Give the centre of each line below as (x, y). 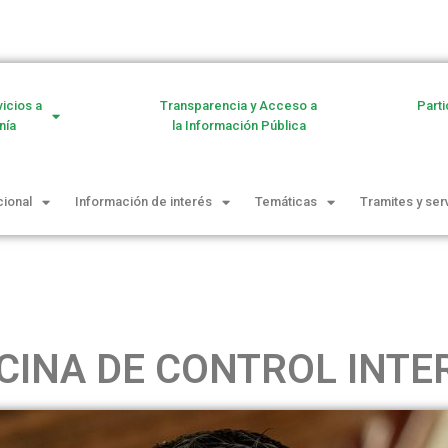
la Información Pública (238, 126)
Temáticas (286, 202)
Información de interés (144, 202)
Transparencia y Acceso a (239, 106)
